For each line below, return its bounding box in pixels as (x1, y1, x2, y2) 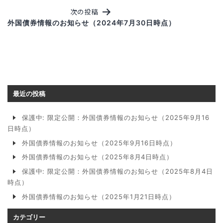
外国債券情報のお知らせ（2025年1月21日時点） (21, 192, 176, 201)
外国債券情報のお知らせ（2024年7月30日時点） (7, 18, 176, 27)
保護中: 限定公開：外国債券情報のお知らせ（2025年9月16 (21, 113, 210, 122)
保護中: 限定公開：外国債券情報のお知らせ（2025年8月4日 (21, 167, 213, 175)
